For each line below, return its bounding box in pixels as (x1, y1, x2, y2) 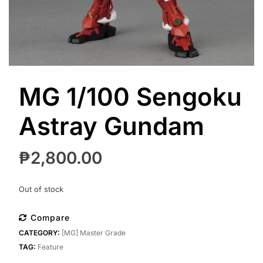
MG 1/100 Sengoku (18, 81, 242, 112)
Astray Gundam (18, 110, 204, 141)
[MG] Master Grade (61, 228, 126, 237)
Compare (30, 212, 70, 222)
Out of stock (18, 184, 63, 194)
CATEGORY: (18, 228, 62, 237)
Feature (37, 242, 63, 251)
